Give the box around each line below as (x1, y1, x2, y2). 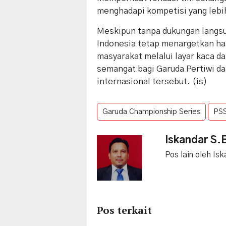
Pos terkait (97, 203, 152, 217)
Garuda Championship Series (102, 108, 200, 116)
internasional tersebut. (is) (97, 77, 207, 86)
